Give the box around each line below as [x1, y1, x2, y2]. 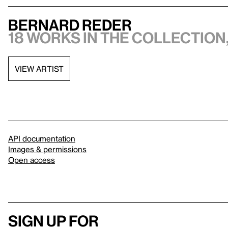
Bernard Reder [8, 16, 132, 34]
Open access [8, 155, 55, 164]
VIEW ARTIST [15, 64, 64, 73]
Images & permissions [8, 145, 87, 154]
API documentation [8, 134, 75, 143]
